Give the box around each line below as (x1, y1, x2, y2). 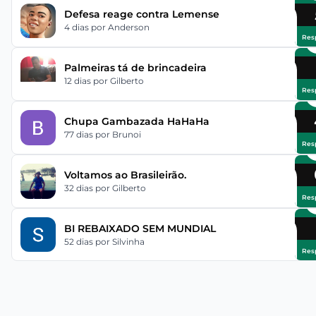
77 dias (63, 129, 95, 140)
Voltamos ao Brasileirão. (63, 168, 186, 181)
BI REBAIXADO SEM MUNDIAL (63, 221, 216, 235)
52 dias (63, 236, 95, 247)
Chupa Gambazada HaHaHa (63, 115, 209, 128)
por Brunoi (95, 129, 141, 140)
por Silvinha (95, 236, 145, 247)
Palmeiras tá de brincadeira (63, 61, 207, 75)
